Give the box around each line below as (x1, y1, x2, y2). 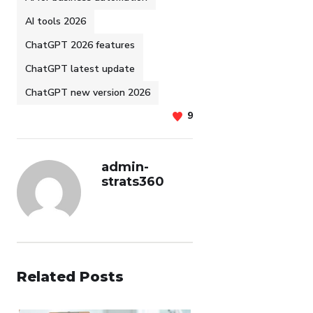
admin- (101, 159, 149, 175)
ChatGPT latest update (25, 61, 135, 75)
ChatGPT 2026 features (25, 38, 135, 52)
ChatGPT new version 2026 (25, 85, 150, 99)
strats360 (101, 173, 164, 189)
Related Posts (17, 268, 124, 285)
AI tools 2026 (25, 14, 86, 28)
